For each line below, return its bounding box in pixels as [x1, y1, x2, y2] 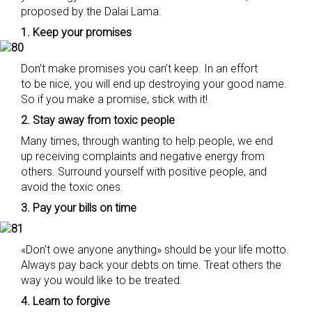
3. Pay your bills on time [21, 201, 136, 214]
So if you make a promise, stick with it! [21, 93, 208, 106]
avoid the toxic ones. [21, 180, 123, 194]
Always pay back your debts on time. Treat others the [21, 258, 281, 272]
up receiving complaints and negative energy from [21, 150, 265, 163]
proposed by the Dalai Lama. [21, 5, 162, 18]
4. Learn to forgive [21, 295, 110, 308]
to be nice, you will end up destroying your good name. [21, 77, 287, 91]
